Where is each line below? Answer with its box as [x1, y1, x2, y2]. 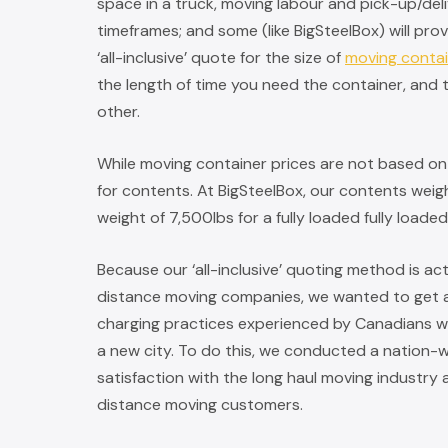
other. [97, 101, 140, 123]
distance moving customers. [97, 394, 303, 416]
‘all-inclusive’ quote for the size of [97, 47, 345, 69]
